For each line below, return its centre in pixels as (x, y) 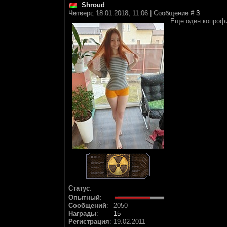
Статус (79, 188)
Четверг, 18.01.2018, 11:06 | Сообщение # (132, 13)
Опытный (84, 197)
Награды (82, 214)
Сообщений (87, 205)
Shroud (93, 5)
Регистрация (89, 222)
